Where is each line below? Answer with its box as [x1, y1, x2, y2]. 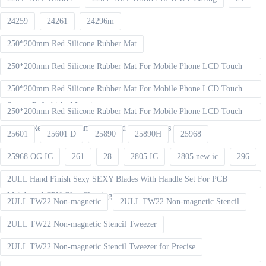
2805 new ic [177, 152, 218, 161]
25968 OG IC [7, 152, 53, 161]
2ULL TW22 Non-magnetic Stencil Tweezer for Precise [7, 242, 195, 252]
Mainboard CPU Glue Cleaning [7, 191, 112, 201]
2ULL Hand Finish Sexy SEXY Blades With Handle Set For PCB [7, 175, 227, 184]
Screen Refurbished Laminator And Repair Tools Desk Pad [7, 123, 205, 133]
